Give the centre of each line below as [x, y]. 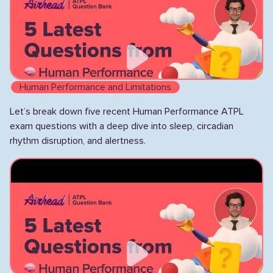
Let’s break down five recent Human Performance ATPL [127, 112]
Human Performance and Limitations [95, 87]
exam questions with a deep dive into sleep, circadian [122, 126]
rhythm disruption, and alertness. [78, 141]
